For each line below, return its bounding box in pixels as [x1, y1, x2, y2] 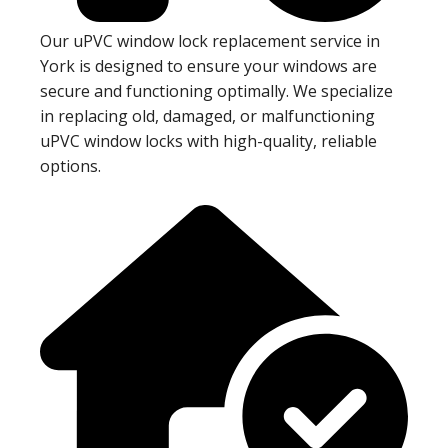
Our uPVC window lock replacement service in [40, 30, 380, 53]
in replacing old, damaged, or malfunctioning [40, 105, 375, 128]
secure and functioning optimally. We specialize [40, 80, 393, 103]
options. [40, 155, 101, 178]
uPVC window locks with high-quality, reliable [40, 130, 377, 153]
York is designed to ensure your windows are [40, 55, 377, 78]
